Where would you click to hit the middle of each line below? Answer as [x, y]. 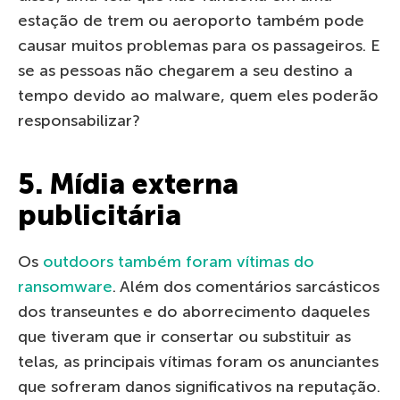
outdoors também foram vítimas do [179, 262]
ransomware [65, 287]
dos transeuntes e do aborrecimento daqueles [194, 312]
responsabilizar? [79, 121]
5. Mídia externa [128, 184]
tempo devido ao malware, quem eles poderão [198, 96]
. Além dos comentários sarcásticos [246, 287]
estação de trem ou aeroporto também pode [191, 21]
